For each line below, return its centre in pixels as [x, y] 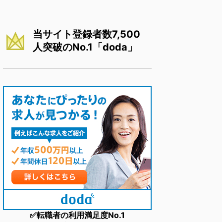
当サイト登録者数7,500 [86, 34]
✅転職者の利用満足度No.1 [77, 215]
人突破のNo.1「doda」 [85, 47]
